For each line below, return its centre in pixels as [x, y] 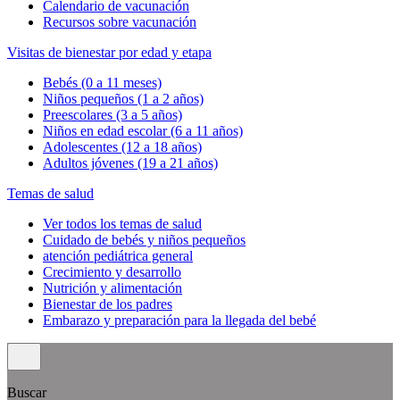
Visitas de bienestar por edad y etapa [109, 52]
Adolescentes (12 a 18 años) [122, 146]
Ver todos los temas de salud [122, 223]
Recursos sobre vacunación [120, 21]
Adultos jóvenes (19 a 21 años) [130, 162]
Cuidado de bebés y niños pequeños [144, 239]
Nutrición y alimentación [112, 287]
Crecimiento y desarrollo [112, 271]
